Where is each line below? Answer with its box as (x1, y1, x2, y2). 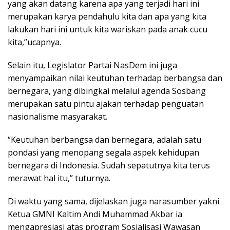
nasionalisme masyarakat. (8, 110, 107, 122)
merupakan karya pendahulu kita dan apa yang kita (8, 10, 206, 22)
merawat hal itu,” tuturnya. (8, 172, 110, 184)
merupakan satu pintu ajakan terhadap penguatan (8, 98, 204, 109)
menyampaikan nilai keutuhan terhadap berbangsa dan (8, 72, 222, 84)
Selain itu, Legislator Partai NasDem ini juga (8, 59, 177, 71)
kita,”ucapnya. (8, 36, 61, 48)
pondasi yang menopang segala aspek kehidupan (8, 146, 199, 158)
